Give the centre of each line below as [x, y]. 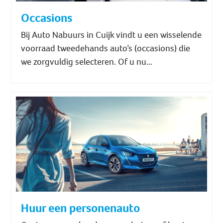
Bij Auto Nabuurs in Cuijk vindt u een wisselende [111, 35]
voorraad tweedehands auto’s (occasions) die [106, 48]
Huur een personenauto [81, 208]
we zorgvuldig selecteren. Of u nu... [87, 61]
